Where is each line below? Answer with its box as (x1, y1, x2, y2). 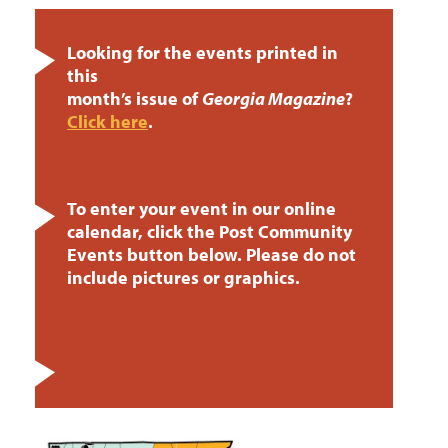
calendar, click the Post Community (67, 220, 352, 244)
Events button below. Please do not (67, 243, 356, 267)
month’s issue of (67, 87, 202, 111)
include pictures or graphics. (67, 266, 304, 290)
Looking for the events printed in (67, 41, 338, 65)
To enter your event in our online (67, 197, 336, 221)
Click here (67, 110, 148, 134)
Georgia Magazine (202, 87, 345, 111)
